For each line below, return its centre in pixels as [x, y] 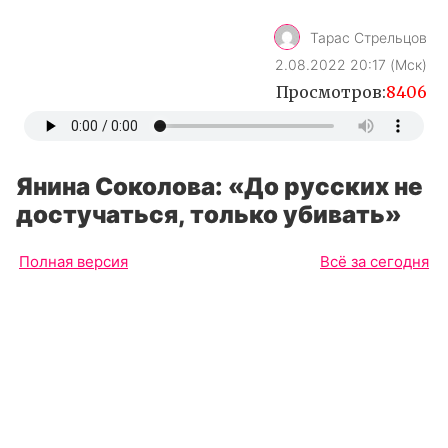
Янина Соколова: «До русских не [219, 186]
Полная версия [73, 261]
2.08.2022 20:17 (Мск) [351, 65]
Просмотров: [331, 92]
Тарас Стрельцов [368, 37]
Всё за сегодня [374, 261]
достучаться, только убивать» [209, 214]
